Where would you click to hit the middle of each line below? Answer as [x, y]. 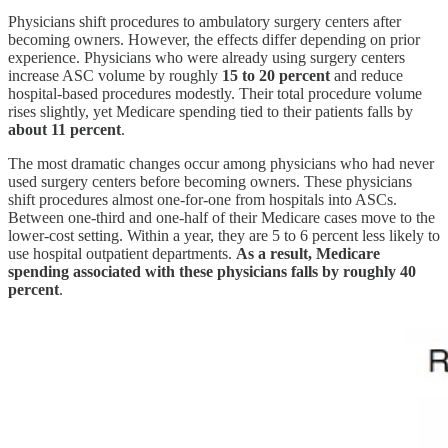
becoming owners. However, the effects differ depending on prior [214, 39]
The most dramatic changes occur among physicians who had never [221, 163]
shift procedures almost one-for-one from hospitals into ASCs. [202, 199]
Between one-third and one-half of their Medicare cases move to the [221, 217]
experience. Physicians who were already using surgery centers [206, 57]
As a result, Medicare [308, 253]
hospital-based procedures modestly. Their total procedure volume [215, 93]
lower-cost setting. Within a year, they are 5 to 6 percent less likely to [224, 235]
